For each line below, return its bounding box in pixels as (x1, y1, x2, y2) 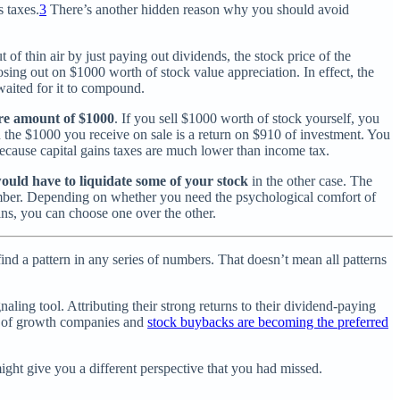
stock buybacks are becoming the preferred (147, 313, 388, 329)
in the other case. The (248, 172, 372, 188)
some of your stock (136, 172, 248, 188)
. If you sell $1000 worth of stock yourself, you (114, 110, 379, 126)
